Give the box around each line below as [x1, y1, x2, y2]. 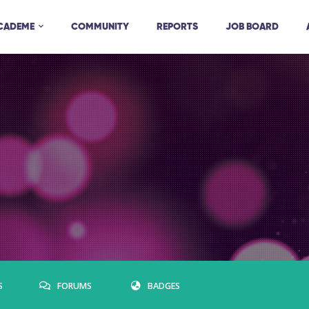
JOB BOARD [226, 21, 279, 32]
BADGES [147, 280, 180, 292]
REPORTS [157, 21, 198, 32]
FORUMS [57, 280, 92, 292]
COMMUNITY [71, 21, 129, 32]
